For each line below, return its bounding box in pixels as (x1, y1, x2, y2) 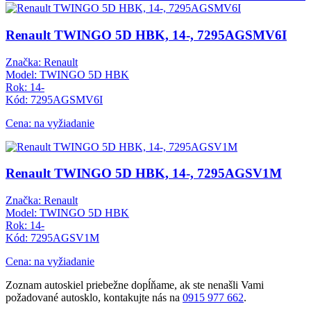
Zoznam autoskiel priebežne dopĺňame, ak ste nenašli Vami (6, 279, 264, 292)
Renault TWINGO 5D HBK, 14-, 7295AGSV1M (6, 166, 282, 181)
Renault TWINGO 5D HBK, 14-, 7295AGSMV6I (6, 27, 287, 42)
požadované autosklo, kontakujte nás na (6, 292, 183, 304)
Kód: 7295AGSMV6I (6, 93, 103, 106)
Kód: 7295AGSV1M (6, 232, 99, 244)
